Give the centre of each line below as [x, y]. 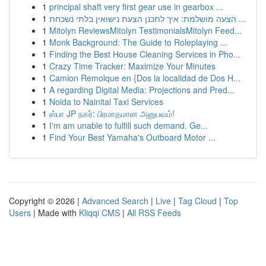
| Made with [55, 213]
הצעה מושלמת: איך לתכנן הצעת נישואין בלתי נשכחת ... [241, 18]
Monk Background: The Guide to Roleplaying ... [138, 42]
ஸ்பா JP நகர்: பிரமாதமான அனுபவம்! [112, 113]
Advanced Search [115, 201]
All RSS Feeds [154, 213]
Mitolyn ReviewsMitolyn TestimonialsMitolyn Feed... [145, 30]
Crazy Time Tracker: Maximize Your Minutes [132, 66]
